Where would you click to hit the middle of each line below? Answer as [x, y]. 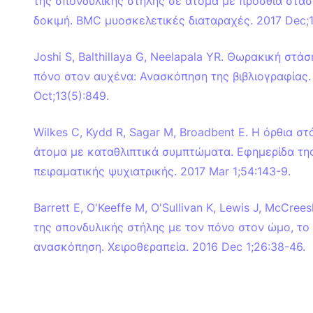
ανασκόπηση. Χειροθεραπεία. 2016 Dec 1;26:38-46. [169, 247]
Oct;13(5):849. [71, 96]
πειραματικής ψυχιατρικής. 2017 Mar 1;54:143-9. [162, 172]
